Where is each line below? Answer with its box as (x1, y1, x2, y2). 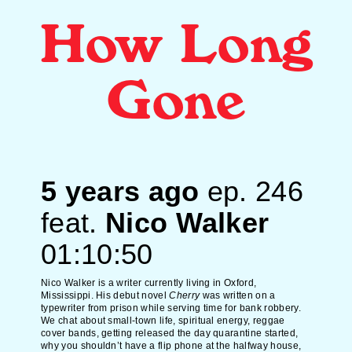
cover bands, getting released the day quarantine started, (41, 328, 299, 339)
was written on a (200, 290, 276, 301)
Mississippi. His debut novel (41, 290, 170, 301)
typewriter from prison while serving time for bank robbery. (41, 302, 301, 313)
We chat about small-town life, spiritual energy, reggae (41, 315, 285, 326)
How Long (39, 24, 313, 71)
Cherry (169, 290, 200, 301)
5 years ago (41, 175, 200, 207)
